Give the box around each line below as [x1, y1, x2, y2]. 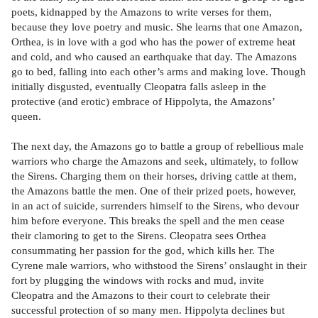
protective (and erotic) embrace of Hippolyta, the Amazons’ [11, 95, 275, 108]
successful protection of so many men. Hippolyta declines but [11, 304, 285, 317]
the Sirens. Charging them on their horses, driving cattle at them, [11, 170, 297, 182]
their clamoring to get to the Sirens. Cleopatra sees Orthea [11, 229, 266, 242]
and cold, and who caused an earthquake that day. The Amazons [11, 50, 297, 63]
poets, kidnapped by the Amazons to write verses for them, [11, 6, 272, 18]
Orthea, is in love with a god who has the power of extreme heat [11, 35, 295, 48]
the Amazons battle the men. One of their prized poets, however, [11, 185, 296, 197]
